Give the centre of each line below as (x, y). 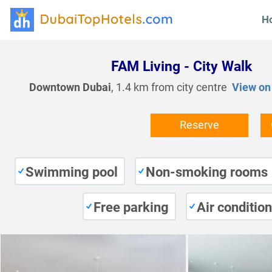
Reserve (199, 125)
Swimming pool (72, 172)
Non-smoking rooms (207, 172)
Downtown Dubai (70, 87)
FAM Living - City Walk (181, 66)
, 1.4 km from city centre (169, 87)
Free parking (131, 207)
